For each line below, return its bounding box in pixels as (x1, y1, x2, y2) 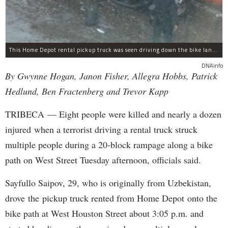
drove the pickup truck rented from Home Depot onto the (5, 191, 217, 204)
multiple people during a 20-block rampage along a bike (5, 138, 213, 151)
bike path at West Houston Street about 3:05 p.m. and (5, 207, 204, 219)
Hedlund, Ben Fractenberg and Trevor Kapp (5, 84, 168, 97)
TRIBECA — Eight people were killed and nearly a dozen (5, 107, 221, 120)
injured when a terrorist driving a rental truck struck (5, 123, 197, 135)
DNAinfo (202, 61, 223, 70)
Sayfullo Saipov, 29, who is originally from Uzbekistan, (5, 176, 211, 189)
